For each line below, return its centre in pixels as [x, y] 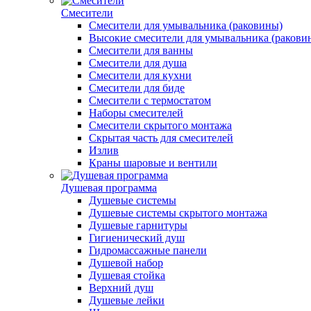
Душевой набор [126, 263]
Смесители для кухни [140, 75]
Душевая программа [109, 188]
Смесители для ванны [141, 50]
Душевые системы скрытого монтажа [178, 213]
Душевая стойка [127, 275]
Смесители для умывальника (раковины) [186, 25]
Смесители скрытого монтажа [160, 125]
